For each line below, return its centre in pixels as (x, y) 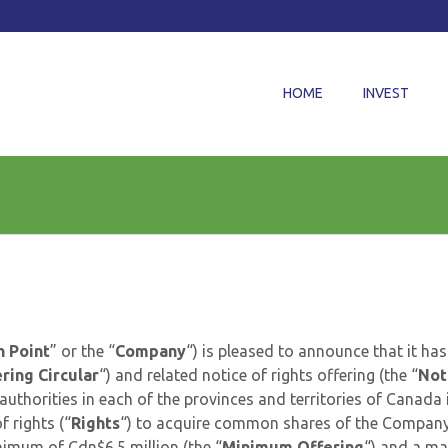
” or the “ (82, 351)
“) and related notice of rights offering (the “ (258, 375)
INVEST (386, 93)
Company (150, 351)
